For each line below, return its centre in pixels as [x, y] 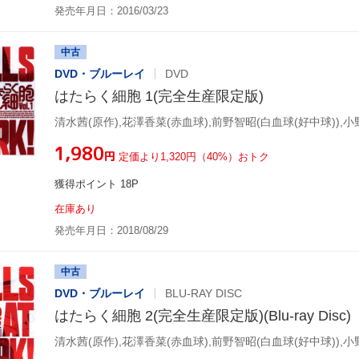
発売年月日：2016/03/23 [111, 10]
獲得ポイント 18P [97, 184]
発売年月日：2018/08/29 [111, 230]
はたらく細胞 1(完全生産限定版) [159, 96]
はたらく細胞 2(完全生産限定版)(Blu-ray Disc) [203, 315]
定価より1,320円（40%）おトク [194, 156]
